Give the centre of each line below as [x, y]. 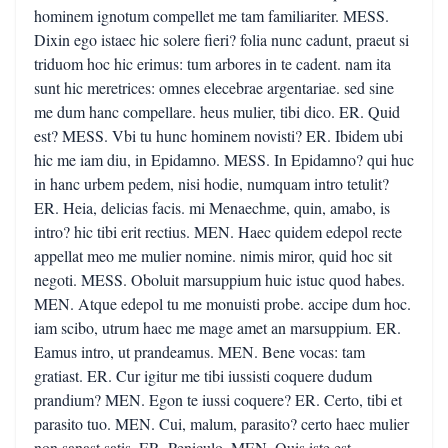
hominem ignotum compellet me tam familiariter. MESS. [211, 15]
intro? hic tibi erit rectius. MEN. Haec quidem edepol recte [218, 231]
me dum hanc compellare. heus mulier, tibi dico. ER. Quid [217, 111]
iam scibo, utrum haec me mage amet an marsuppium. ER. [217, 327]
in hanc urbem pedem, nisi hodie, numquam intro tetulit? [211, 183]
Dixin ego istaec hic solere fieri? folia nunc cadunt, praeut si [221, 39]
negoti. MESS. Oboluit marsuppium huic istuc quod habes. [219, 279]
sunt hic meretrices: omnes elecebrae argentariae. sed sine [214, 87]
